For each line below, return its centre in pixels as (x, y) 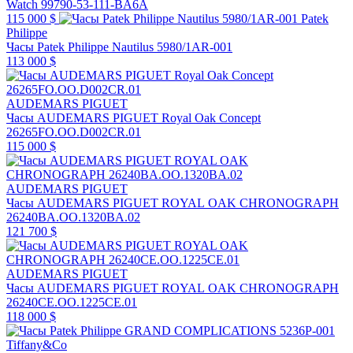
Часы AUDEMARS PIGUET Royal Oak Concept (134, 117)
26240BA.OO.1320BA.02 (73, 217)
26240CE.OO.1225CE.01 (72, 302)
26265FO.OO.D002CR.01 (74, 132)
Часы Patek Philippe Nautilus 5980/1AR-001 (119, 46)
